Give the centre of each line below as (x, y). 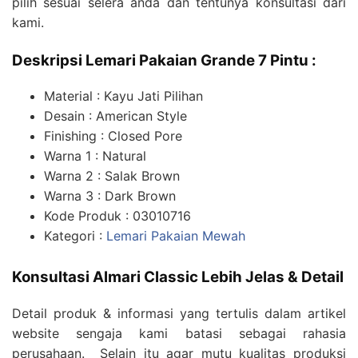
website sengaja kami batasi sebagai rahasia (179, 334)
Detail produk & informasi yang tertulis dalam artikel (179, 314)
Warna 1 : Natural (95, 156)
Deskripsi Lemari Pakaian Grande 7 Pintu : (164, 60)
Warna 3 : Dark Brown (110, 196)
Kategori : (75, 236)
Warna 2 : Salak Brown (112, 176)
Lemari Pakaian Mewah (176, 236)
